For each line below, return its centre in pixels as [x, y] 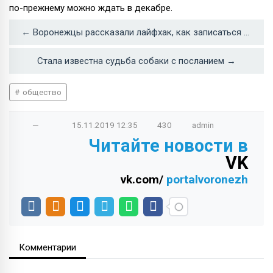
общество [41, 92]
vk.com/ [144, 179]
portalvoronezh [207, 179]
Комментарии [48, 247]
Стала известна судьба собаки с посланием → [136, 61]
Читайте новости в [168, 145]
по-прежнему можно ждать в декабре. [91, 8]
